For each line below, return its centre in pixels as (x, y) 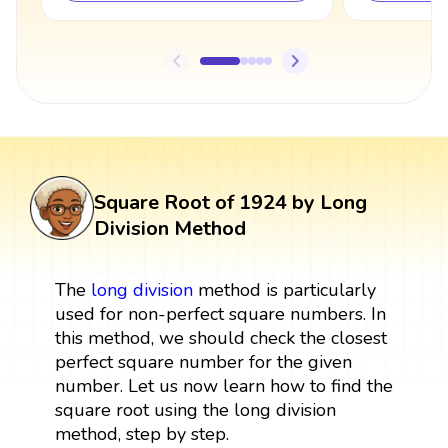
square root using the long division (195, 409)
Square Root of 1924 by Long (230, 202)
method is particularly (284, 289)
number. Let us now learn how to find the (223, 385)
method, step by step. (141, 433)
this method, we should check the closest (220, 337)
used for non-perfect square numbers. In (220, 313)
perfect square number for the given (203, 361)
